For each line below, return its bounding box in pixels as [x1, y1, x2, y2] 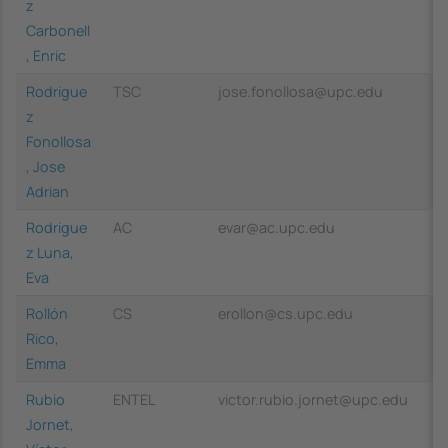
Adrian [26, 181, 69, 201]
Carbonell [26, 20, 90, 40]
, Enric [26, 45, 66, 65]
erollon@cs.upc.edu [218, 303, 353, 323]
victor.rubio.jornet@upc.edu [218, 389, 408, 409]
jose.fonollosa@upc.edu [218, 81, 383, 101]
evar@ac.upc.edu [218, 217, 335, 237]
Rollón [26, 303, 68, 323]
